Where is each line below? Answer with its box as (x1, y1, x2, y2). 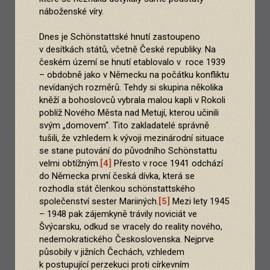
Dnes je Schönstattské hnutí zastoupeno (39, 31, 200, 43)
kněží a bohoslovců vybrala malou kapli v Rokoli (39, 95, 225, 106)
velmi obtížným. (39, 158, 100, 169)
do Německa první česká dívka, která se (39, 171, 195, 182)
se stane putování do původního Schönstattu (39, 145, 217, 157)
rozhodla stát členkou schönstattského (39, 183, 195, 195)
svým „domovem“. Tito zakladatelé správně (39, 120, 209, 131)
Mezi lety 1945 (170, 196, 229, 207)
